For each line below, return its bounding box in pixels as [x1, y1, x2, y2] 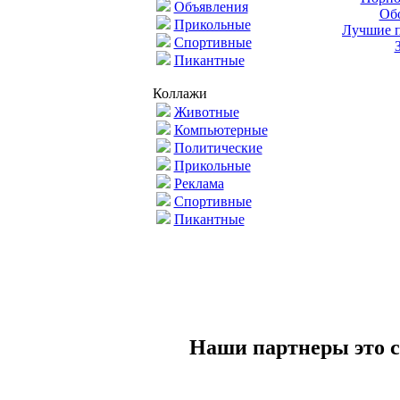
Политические [173, 140, 262, 155]
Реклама [173, 176, 224, 191]
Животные [173, 104, 239, 120]
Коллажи [152, 86, 207, 101]
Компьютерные [173, 122, 268, 137]
